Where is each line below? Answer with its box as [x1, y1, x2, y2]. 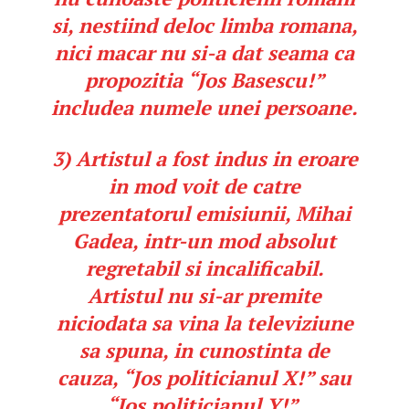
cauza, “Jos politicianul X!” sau [58, 364, 351, 392]
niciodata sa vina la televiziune [56, 309, 353, 337]
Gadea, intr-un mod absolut [73, 227, 336, 255]
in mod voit [109, 173, 218, 200]
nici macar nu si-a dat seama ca [55, 39, 354, 67]
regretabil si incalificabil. [85, 255, 324, 282]
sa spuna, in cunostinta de [79, 337, 330, 364]
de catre [218, 173, 300, 200]
